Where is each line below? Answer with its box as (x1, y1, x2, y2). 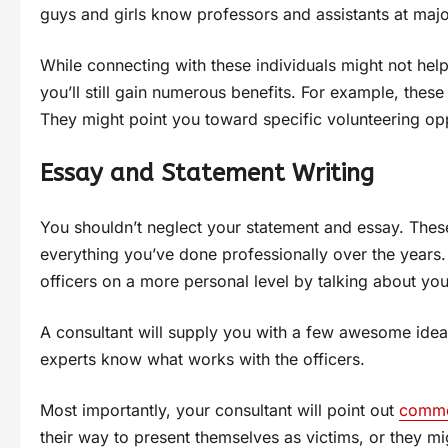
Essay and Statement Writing (40, 158, 374, 187)
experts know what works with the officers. (40, 348, 370, 369)
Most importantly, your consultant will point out (40, 399, 399, 420)
